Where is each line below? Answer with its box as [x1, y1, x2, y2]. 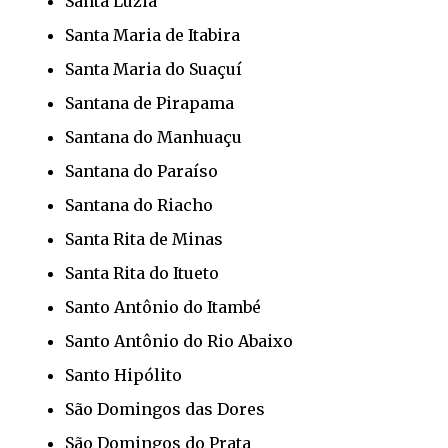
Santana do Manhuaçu [65, 126, 242, 147]
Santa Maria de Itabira [65, 24, 240, 45]
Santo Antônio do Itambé [65, 296, 261, 317]
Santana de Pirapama [65, 92, 234, 113]
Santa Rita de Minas [65, 228, 223, 249]
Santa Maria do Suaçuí [65, 58, 242, 79]
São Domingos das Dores [65, 398, 265, 419]
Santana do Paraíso [65, 160, 218, 181]
